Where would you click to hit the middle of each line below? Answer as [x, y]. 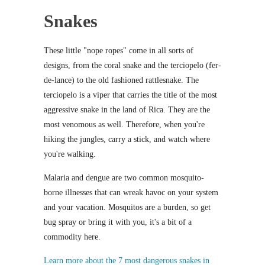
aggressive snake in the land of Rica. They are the [127, 109]
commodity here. [72, 237]
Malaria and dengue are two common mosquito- [124, 177]
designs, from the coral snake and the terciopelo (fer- [132, 65]
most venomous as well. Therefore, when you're [124, 124]
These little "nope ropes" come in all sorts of [119, 50]
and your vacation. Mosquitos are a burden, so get [127, 207]
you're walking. [70, 154]
